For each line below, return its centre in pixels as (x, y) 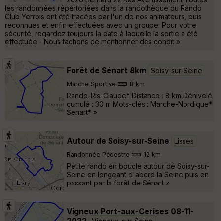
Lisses (184, 141)
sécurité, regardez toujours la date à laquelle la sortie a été (101, 33)
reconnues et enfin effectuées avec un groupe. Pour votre (101, 25)
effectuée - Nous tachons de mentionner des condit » (92, 41)
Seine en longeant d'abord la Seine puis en (138, 174)
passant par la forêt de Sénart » (118, 183)
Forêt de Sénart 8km (106, 70)
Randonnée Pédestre (98, 155)
